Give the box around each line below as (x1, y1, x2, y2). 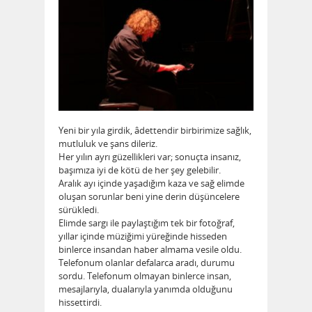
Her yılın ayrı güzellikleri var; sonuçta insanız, (58, 150, 241, 164)
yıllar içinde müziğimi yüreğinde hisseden (58, 230, 227, 243)
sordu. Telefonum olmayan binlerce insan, (58, 270, 231, 283)
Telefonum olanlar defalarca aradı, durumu (58, 256, 235, 270)
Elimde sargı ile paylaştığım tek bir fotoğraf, (58, 217, 235, 230)
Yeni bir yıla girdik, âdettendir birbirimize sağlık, (58, 124, 251, 137)
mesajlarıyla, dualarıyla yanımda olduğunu (58, 283, 233, 296)
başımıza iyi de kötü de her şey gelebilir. (58, 164, 221, 177)
